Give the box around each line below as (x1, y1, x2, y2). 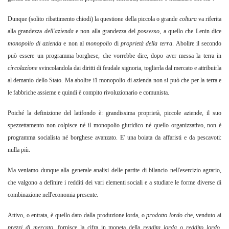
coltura (179, 15, 198, 23)
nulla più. (8, 146, 30, 154)
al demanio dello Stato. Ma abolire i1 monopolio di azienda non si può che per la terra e (8, 77, 221, 84)
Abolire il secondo (175, 40, 222, 48)
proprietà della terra (121, 40, 172, 48)
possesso (138, 28, 160, 35)
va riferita (198, 15, 221, 23)
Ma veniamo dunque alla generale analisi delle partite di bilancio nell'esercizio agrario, (8, 167, 221, 174)
